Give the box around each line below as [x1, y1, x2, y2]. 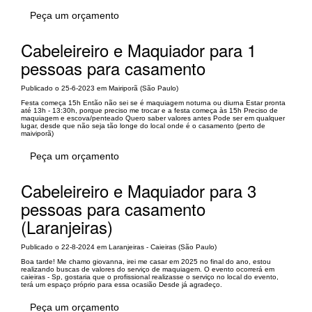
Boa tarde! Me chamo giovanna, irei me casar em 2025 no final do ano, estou [21, 257, 271, 265]
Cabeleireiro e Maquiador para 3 [21, 178, 256, 203]
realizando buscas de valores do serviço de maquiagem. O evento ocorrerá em [21, 265, 274, 273]
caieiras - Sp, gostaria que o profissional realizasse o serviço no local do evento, [21, 272, 279, 281]
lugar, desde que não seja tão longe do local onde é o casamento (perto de [21, 121, 265, 130]
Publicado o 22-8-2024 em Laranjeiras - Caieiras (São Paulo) [21, 242, 217, 251]
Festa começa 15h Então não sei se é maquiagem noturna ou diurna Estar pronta [21, 98, 286, 107]
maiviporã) [21, 129, 54, 137]
